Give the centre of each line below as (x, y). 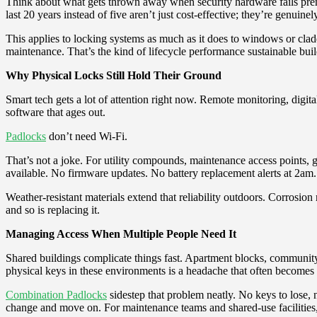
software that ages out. (56, 112)
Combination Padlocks (56, 294)
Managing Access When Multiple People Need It (121, 234)
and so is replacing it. (53, 209)
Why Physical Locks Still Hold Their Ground (114, 75)
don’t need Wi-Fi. (87, 136)
